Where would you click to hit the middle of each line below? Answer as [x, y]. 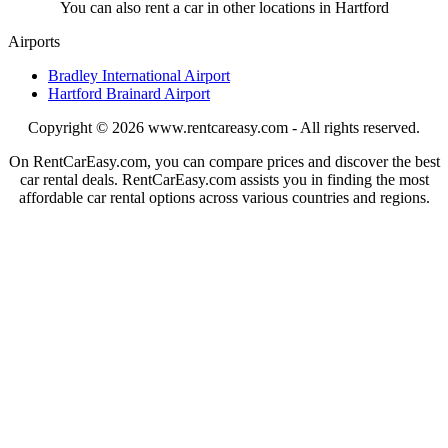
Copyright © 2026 [86, 128]
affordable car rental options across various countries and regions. [224, 198]
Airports [34, 42]
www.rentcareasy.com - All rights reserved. [284, 128]
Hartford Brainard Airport [129, 94]
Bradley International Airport [139, 76]
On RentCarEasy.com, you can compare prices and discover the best [224, 162]
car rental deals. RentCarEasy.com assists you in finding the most [224, 180]
